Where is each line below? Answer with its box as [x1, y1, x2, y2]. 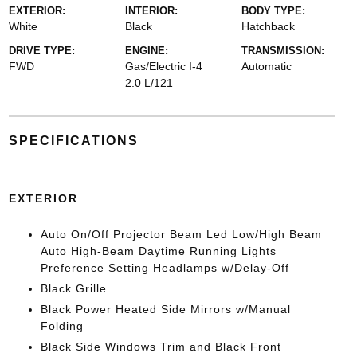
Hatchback [241, 19, 296, 33]
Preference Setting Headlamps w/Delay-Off [40, 261, 289, 274]
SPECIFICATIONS [8, 133, 139, 147]
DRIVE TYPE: [8, 44, 75, 57]
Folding [40, 319, 84, 332]
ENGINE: [124, 44, 168, 57]
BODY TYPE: [241, 4, 306, 17]
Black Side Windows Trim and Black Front [40, 339, 281, 353]
